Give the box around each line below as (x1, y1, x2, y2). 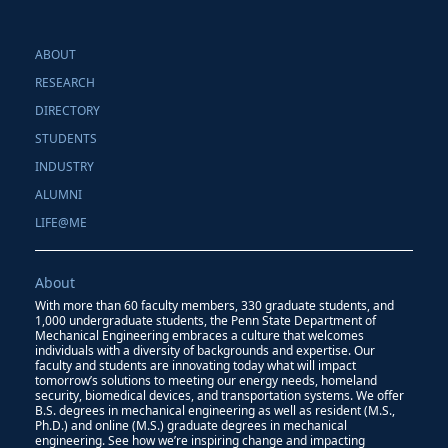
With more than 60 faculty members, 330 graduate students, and (34, 296, 394, 314)
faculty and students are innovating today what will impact (34, 356, 356, 374)
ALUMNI (34, 185, 82, 203)
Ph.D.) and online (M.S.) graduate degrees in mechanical (34, 416, 347, 434)
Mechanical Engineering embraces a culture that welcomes (34, 326, 364, 344)
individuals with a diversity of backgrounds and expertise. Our (34, 341, 375, 359)
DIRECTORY (34, 101, 100, 119)
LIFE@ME (34, 213, 87, 231)
